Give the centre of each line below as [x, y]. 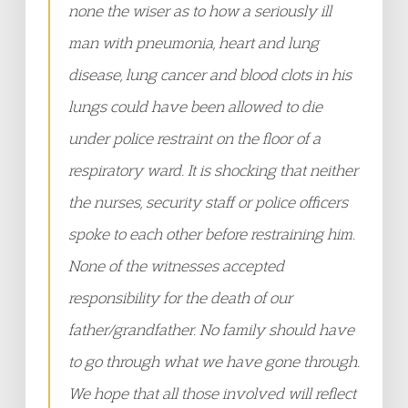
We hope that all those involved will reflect [212, 393]
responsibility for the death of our [180, 297]
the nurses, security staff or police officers [208, 202]
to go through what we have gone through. [214, 361]
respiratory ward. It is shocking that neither [213, 170]
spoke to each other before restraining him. [212, 234]
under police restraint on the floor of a [194, 138]
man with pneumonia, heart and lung [194, 42]
